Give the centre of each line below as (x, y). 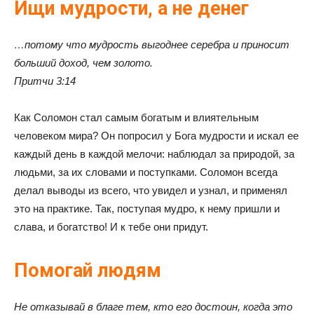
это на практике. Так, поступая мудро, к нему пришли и (147, 209)
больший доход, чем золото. (83, 63)
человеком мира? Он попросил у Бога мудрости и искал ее (156, 136)
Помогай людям (88, 271)
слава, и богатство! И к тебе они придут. (111, 227)
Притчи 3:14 (45, 81)
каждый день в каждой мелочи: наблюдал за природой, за (154, 154)
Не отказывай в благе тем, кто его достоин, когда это (153, 307)
